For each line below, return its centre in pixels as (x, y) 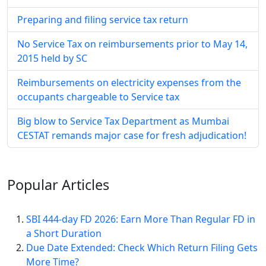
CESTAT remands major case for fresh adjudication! (132, 135)
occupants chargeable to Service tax (98, 97)
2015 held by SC (52, 58)
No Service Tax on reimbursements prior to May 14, (132, 44)
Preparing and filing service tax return (103, 20)
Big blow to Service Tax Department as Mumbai (123, 121)
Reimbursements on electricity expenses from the (129, 83)
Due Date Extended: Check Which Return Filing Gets (142, 248)
